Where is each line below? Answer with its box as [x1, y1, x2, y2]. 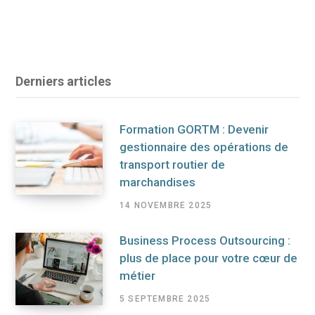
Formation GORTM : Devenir [120, 122, 269, 137]
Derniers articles [15, 74, 111, 89]
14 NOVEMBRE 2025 [120, 200, 212, 211]
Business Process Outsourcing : [120, 233, 290, 247]
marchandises [120, 175, 195, 190]
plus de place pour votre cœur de [120, 250, 297, 265]
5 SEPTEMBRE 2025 [120, 293, 211, 304]
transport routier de [120, 157, 225, 172]
